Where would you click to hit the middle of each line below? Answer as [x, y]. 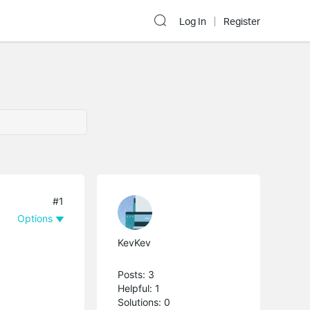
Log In [193, 21]
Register [242, 21]
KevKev [135, 242]
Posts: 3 [136, 274]
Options [35, 218]
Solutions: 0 [144, 302]
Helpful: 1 [139, 288]
